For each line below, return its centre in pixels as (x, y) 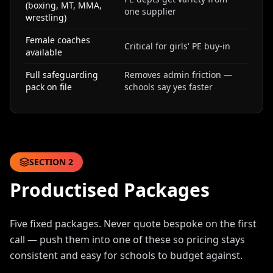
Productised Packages (110, 190)
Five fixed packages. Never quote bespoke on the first (133, 224)
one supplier (150, 11)
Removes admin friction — (178, 75)
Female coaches (58, 40)
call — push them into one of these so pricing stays (127, 239)
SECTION (49, 162)
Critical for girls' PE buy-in (177, 46)
